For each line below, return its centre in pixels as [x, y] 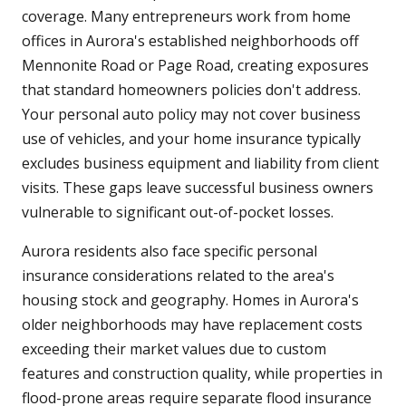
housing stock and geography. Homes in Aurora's [190, 300]
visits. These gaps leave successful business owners [198, 187]
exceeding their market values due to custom [174, 348]
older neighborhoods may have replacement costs [192, 324]
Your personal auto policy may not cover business [191, 114]
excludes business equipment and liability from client [200, 163]
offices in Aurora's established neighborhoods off [190, 40]
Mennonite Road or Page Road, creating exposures [195, 65]
